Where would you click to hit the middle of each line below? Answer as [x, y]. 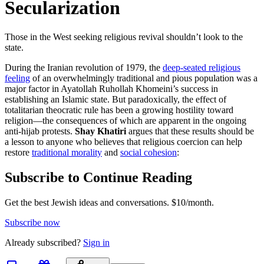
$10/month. [192, 202]
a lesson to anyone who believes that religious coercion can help [123, 141]
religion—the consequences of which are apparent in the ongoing [126, 120]
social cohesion [148, 152]
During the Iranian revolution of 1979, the [84, 67]
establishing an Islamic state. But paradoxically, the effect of [115, 99]
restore [18, 152]
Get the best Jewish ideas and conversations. [87, 202]
